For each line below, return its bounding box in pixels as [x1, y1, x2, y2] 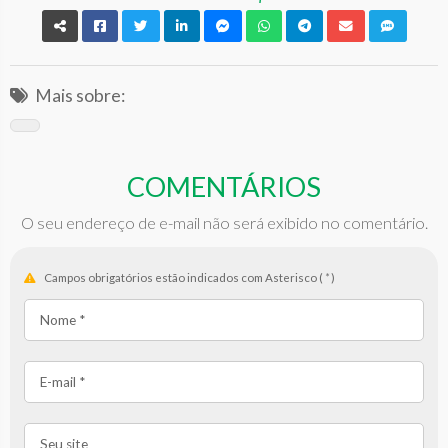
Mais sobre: [35, 84, 125, 106]
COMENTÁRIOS [127, 170, 321, 204]
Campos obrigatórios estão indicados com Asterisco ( [41, 270, 325, 284]
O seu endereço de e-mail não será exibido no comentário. [20, 213, 428, 233]
